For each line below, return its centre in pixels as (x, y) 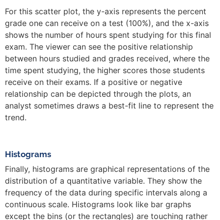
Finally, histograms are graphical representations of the (107, 169)
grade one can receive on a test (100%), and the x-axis (107, 23)
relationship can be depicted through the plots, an (98, 94)
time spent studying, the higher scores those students (105, 70)
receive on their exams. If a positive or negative (94, 82)
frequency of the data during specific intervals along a (106, 193)
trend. (16, 118)
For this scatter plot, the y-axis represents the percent (106, 12)
